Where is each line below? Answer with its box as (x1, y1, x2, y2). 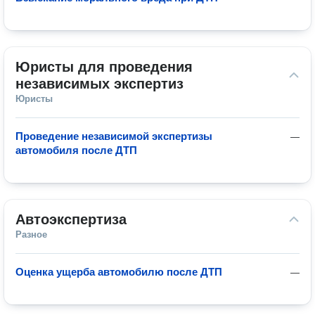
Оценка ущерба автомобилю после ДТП (15, 266, 222, 278)
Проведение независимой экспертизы (15, 130, 212, 142)
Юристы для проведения (15, 59, 193, 75)
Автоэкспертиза (15, 212, 127, 227)
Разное (15, 229, 47, 240)
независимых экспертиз (15, 76, 184, 91)
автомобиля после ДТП (15, 144, 137, 156)
